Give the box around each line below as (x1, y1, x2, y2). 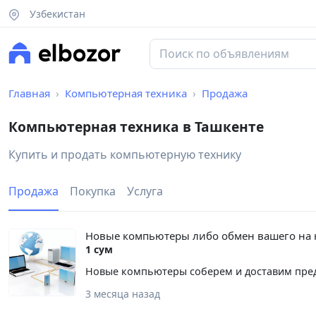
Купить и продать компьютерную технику (8, 147, 241, 163)
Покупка (70, 183, 116, 200)
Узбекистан (26, 6, 85, 20)
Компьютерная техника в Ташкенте (8, 117, 264, 137)
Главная (8, 86, 50, 101)
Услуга (127, 183, 163, 200)
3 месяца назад (85, 287, 160, 301)
